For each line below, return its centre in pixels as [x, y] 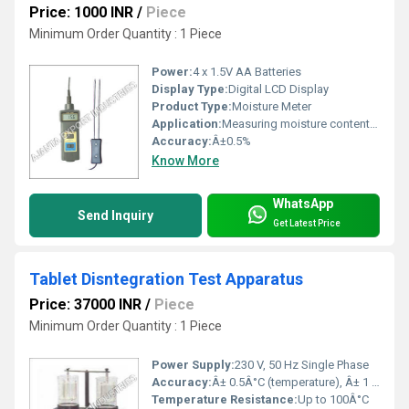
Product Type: [192, 107]
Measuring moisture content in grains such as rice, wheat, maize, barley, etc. [296, 124]
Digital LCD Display [278, 89]
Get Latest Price [307, 223]
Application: [187, 124]
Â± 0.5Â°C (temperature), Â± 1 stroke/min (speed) [292, 383]
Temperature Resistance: [225, 400]
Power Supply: [193, 365]
